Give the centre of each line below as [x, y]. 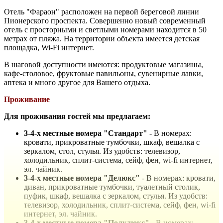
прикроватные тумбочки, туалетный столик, [124, 187]
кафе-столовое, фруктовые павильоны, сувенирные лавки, [104, 73]
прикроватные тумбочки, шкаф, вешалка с [127, 142]
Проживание [27, 99]
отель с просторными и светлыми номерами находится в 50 [105, 29]
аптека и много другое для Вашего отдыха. [77, 82]
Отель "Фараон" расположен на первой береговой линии [102, 11]
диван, [36, 187]
